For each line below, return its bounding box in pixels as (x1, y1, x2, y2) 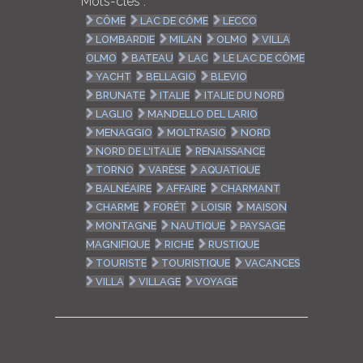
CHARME (96, 200, 139, 213)
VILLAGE (139, 275, 181, 288)
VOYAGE (195, 275, 238, 288)
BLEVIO (211, 70, 248, 83)
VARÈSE (148, 163, 186, 176)
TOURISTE (96, 256, 147, 269)
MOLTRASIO (167, 126, 227, 139)
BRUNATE (96, 88, 146, 101)
